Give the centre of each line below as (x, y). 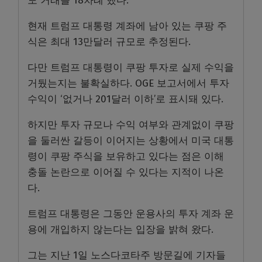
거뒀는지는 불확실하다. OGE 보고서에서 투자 (128, 83)
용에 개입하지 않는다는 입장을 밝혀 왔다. (120, 229)
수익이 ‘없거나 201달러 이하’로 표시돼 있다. (125, 99)
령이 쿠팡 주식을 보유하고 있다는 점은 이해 (126, 156)
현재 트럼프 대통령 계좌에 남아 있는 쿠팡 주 (127, 26)
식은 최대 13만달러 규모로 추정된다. (109, 42)
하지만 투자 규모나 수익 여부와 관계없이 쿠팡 (131, 125)
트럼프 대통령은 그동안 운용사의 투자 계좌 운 (131, 213)
